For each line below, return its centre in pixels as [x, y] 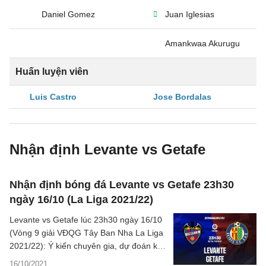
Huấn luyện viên [52, 72]
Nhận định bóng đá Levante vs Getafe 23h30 [122, 185]
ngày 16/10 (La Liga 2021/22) [81, 199]
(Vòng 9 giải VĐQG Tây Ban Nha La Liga [86, 233]
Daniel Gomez [68, 14]
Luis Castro [53, 97]
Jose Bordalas [182, 97]
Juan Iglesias [190, 14]
